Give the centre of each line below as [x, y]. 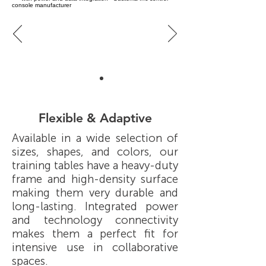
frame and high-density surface [95, 179]
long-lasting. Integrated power [95, 206]
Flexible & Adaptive [95, 118]
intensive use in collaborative [95, 247]
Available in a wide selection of [95, 138]
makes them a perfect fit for [95, 234]
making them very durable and [95, 193]
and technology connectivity [95, 220]
